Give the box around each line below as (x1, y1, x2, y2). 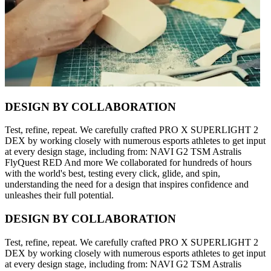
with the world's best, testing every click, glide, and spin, (5, 168, 220, 179)
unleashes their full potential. (5, 190, 114, 201)
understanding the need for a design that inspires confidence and (5, 179, 249, 190)
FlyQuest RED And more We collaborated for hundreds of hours (5, 157, 252, 168)
